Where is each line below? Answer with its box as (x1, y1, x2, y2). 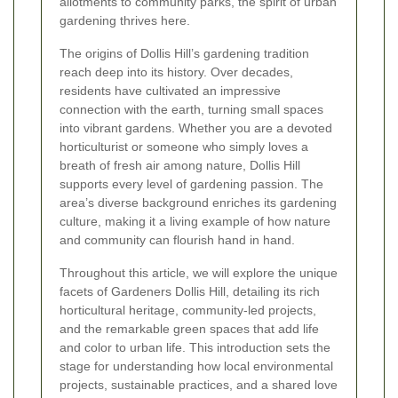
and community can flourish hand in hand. (60, 233, 295, 248)
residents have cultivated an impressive (60, 84, 281, 99)
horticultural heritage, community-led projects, (60, 303, 316, 318)
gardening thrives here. (60, 13, 190, 28)
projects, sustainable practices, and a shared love (60, 378, 338, 393)
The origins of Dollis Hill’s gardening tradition (60, 46, 309, 61)
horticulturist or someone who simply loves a (60, 139, 308, 155)
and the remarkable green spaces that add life (60, 322, 319, 337)
